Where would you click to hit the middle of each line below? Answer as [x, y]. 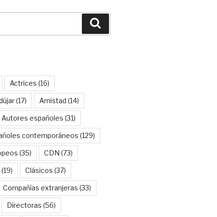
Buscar [115, 23]
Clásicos [39, 170]
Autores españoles [32, 118]
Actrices [23, 83]
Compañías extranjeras [40, 187]
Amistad [53, 100]
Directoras [24, 205]
